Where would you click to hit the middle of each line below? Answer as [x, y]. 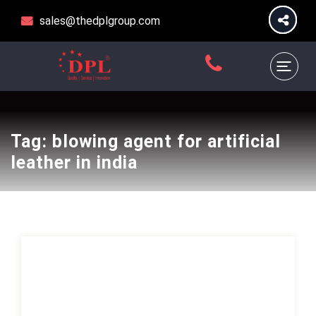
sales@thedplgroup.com [100, 21]
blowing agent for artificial [166, 141]
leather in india [74, 163]
